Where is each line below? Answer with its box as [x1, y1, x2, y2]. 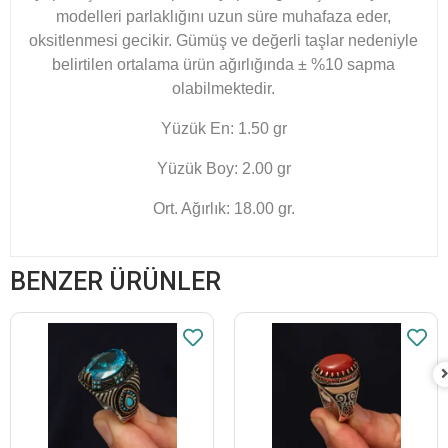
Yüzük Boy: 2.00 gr [157, 159, 291, 177]
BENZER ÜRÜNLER [10, 266, 221, 296]
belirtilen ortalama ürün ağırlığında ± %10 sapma [52, 55, 396, 73]
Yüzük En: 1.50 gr [161, 119, 287, 137]
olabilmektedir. [172, 79, 276, 97]
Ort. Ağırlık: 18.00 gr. [153, 199, 295, 217]
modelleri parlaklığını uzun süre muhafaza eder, [56, 7, 392, 25]
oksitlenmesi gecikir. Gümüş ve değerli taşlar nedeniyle [29, 31, 419, 49]
